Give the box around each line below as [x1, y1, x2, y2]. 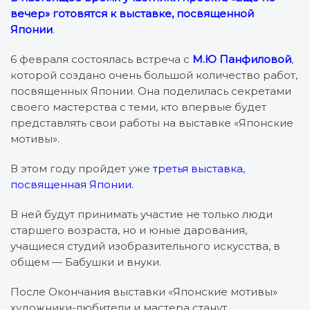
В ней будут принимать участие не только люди [10, 207, 273, 221]
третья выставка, [150, 161, 245, 175]
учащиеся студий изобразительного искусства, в [10, 239, 280, 253]
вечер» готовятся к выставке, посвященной [10, 6, 254, 20]
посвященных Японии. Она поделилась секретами [10, 84, 291, 98]
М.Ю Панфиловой [192, 52, 291, 66]
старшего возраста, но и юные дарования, [10, 223, 247, 237]
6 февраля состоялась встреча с [10, 52, 192, 66]
